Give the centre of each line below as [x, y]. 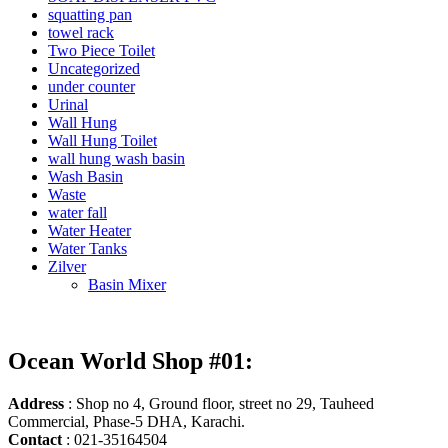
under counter [91, 86]
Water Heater [89, 230]
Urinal [68, 104]
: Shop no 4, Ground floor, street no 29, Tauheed [221, 403]
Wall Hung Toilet [102, 140]
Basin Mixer [127, 284]
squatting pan [90, 14]
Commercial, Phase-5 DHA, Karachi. [126, 421]
